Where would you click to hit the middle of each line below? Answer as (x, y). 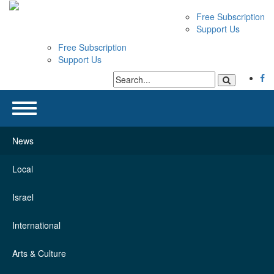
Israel (23, 197)
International (36, 225)
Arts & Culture (39, 253)
